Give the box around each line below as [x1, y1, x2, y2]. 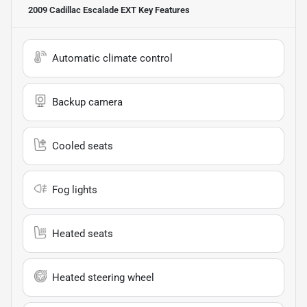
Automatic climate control [52, 51, 173, 64]
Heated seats [52, 227, 113, 240]
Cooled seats [52, 139, 113, 152]
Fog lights [52, 183, 97, 196]
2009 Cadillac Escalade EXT [28, 4, 136, 15]
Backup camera [52, 95, 123, 108]
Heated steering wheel [52, 271, 154, 284]
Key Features [136, 4, 190, 15]
